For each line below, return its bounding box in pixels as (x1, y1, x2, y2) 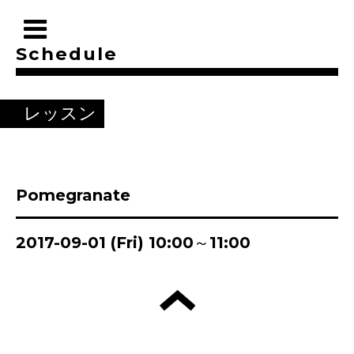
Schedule (16, 43, 118, 65)
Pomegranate (16, 186, 130, 205)
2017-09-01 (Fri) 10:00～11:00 (16, 233, 250, 252)
